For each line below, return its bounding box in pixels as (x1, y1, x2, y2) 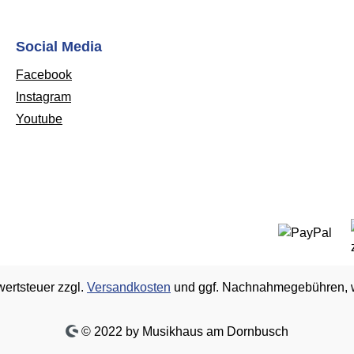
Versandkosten (87, 281, 171, 295)
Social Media (16, 39, 102, 55)
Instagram (16, 90, 71, 104)
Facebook (16, 68, 72, 82)
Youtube (16, 112, 62, 126)
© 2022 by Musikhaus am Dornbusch (78, 325, 289, 339)
